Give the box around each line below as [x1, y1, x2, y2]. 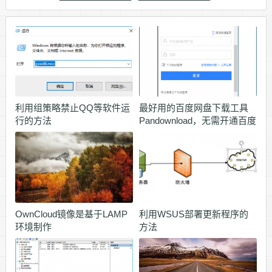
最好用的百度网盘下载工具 [138, 103, 248, 114]
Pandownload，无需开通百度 [138, 115, 256, 126]
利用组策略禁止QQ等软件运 [15, 103, 130, 114]
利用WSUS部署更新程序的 [138, 208, 248, 219]
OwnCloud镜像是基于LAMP [15, 208, 127, 219]
